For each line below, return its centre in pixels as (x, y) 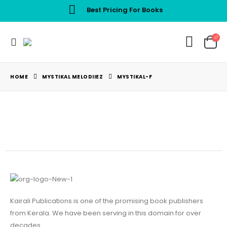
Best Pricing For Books (124, 10)
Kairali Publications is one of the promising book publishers (107, 201)
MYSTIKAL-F (135, 77)
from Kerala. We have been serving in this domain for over (106, 213)
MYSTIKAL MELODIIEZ (72, 77)
